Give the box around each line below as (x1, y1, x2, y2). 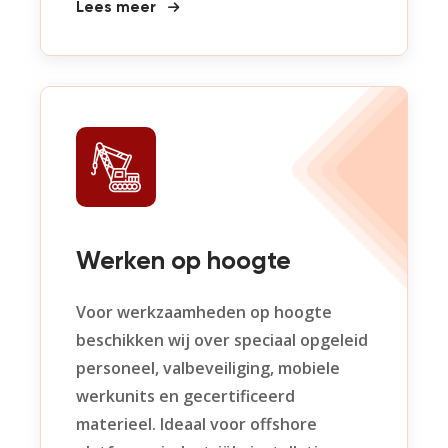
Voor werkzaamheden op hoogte (76, 301, 332, 323)
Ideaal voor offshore (160, 413, 317, 435)
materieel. (76, 413, 160, 435)
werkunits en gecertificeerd (76, 385, 295, 407)
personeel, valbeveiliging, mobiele (76, 357, 340, 379)
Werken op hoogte (76, 250, 291, 275)
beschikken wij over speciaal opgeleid (76, 329, 368, 351)
